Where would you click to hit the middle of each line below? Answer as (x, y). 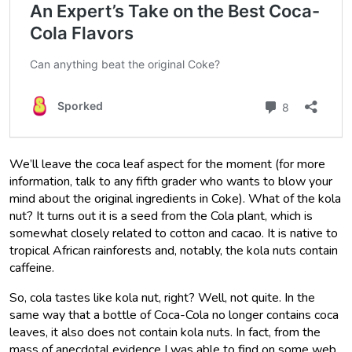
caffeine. (33, 268)
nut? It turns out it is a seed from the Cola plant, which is (161, 216)
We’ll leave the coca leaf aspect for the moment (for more (167, 165)
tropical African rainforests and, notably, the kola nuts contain (174, 251)
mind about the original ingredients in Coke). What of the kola (175, 199)
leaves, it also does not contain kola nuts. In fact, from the (165, 333)
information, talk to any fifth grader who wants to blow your (171, 182)
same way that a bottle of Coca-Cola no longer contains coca (174, 315)
